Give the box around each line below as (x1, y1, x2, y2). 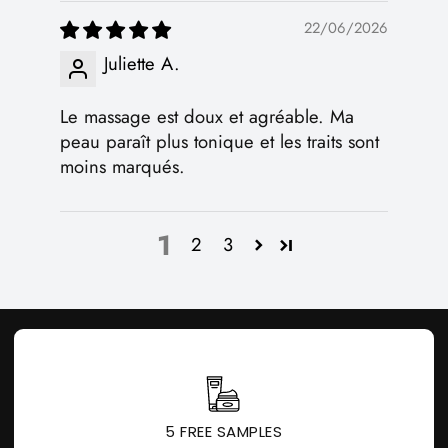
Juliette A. (104, 49, 180, 77)
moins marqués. (60, 152, 185, 180)
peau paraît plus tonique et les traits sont (60, 127, 379, 155)
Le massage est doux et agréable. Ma (60, 102, 354, 130)
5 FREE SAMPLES (165, 421, 283, 443)
